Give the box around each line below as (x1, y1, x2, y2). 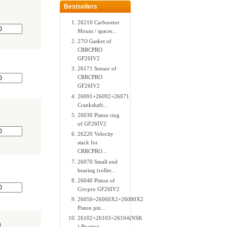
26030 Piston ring (78, 111, 120, 118)
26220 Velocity (78, 131, 114, 137)
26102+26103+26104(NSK (78, 215, 143, 221)
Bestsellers (63, 3, 97, 10)
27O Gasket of (78, 38, 112, 45)
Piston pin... (78, 205, 106, 211)
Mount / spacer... (78, 27, 117, 34)
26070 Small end (78, 158, 118, 165)
